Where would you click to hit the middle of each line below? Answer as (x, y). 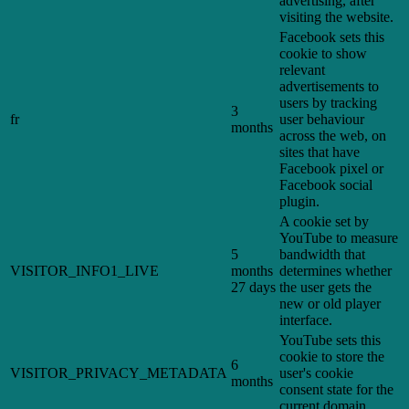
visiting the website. (336, 17)
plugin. (299, 202)
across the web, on (333, 136)
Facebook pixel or (331, 169)
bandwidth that (322, 255)
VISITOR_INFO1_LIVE (84, 271)
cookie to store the (332, 357)
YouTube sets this (330, 341)
